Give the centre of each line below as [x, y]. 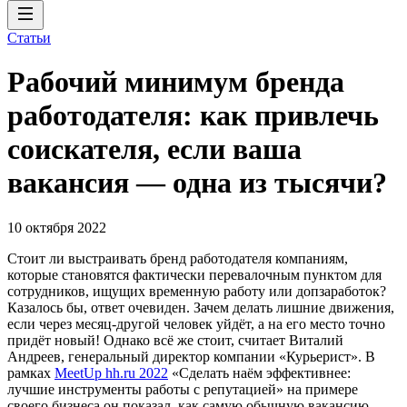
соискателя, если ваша [154, 149]
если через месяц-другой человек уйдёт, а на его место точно [196, 323]
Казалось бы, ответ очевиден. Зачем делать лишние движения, [201, 307]
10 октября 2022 [57, 227]
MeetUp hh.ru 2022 [111, 372]
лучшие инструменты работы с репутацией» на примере [183, 389]
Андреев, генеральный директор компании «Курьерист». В [191, 356]
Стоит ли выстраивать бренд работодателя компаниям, [178, 258]
